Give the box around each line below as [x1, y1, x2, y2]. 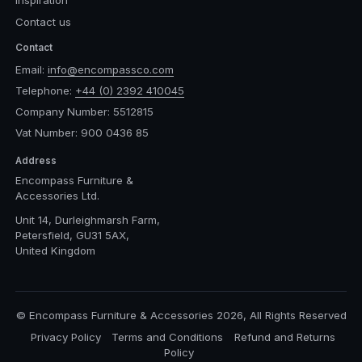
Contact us [15, 15, 71, 28]
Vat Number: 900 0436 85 [15, 126, 149, 140]
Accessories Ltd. [15, 188, 99, 202]
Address [15, 155, 57, 167]
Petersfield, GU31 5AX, [15, 229, 129, 242]
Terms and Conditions [112, 330, 224, 343]
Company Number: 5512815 [15, 105, 154, 119]
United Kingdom [15, 244, 95, 258]
